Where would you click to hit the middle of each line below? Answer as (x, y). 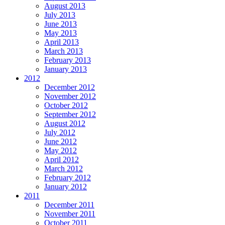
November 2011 (70, 213)
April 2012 (62, 159)
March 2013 (64, 51)
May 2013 (61, 33)
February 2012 (68, 177)
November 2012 (70, 96)
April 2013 (62, 42)
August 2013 (65, 6)
